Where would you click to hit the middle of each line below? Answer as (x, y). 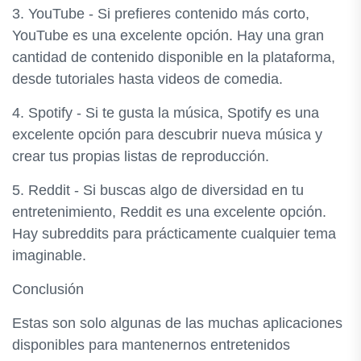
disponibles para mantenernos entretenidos (151, 345)
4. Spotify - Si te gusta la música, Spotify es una (166, 113)
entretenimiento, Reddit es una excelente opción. (169, 212)
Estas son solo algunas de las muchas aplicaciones (177, 323)
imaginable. (49, 255)
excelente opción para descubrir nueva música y (167, 135)
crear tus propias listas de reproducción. (141, 156)
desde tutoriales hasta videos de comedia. (147, 79)
